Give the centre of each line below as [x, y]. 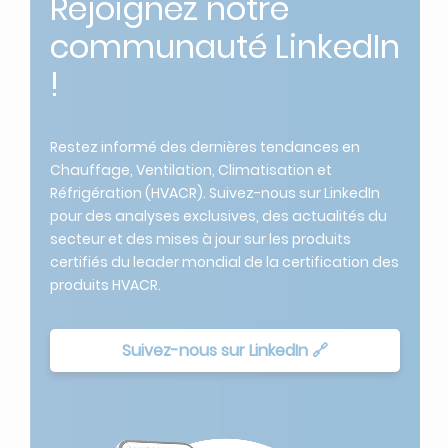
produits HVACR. [105, 259]
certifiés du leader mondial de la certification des [224, 236]
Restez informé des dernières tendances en [205, 121]
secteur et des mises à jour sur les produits [200, 213]
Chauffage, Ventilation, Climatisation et [191, 144]
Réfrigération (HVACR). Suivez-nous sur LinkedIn [215, 167]
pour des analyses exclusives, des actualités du [218, 190]
